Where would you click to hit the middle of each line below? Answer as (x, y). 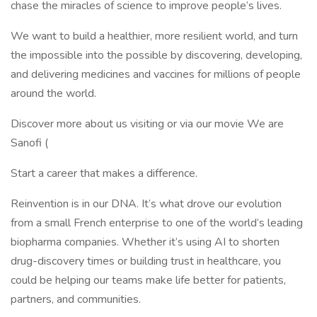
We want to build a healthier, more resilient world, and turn (154, 36)
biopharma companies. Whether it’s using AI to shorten (145, 242)
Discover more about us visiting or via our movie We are (147, 124)
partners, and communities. (76, 299)
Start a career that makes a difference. (104, 173)
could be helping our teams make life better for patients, (148, 280)
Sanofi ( (29, 143)
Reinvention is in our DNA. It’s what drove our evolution (146, 204)
